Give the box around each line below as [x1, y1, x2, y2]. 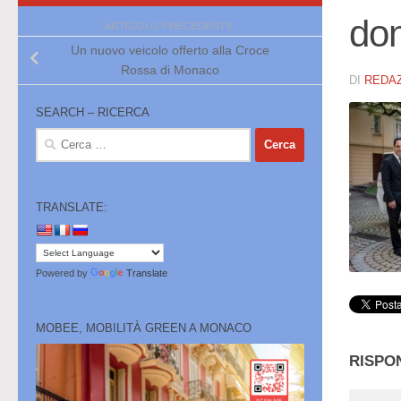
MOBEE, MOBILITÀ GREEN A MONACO [36, 320, 252, 335]
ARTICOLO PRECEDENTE [104, 20, 236, 31]
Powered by [36, 267, 90, 278]
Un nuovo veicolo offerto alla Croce [71, 43, 269, 58]
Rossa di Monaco [121, 63, 219, 78]
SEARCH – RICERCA [36, 105, 149, 119]
